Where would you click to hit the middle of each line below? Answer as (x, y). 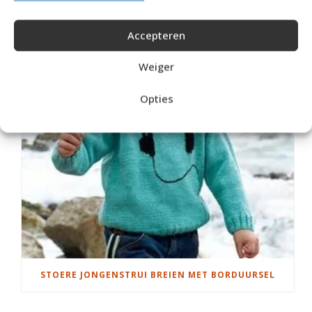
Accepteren (156, 35)
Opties (157, 99)
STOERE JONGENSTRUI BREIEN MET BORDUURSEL (158, 274)
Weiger (156, 67)
